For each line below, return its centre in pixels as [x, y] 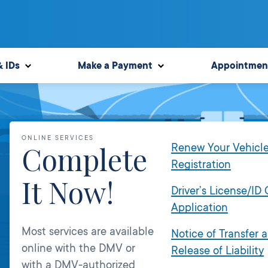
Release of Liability [218, 251]
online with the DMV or [78, 248]
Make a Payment [115, 66]
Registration [201, 165]
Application [200, 208]
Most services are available [87, 231]
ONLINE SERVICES [57, 138]
